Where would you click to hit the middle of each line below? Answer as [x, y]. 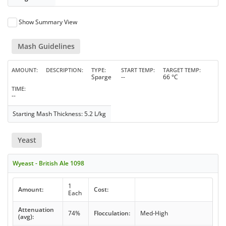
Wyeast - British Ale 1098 [49, 163]
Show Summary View [48, 22]
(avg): [26, 217]
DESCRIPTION [64, 70]
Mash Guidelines [46, 46]
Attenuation [36, 210]
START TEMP [137, 70]
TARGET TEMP [181, 70]
